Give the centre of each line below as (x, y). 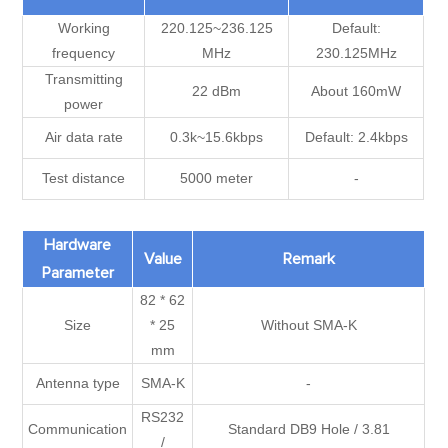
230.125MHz (356, 53)
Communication (78, 429)
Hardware (78, 245)
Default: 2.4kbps (356, 137)
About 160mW (356, 91)
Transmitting (83, 79)
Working (83, 28)
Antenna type (77, 383)
